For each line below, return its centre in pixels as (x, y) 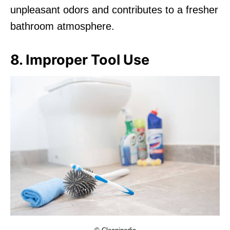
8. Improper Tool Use (80, 60)
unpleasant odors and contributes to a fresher (114, 9)
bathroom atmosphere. (62, 26)
